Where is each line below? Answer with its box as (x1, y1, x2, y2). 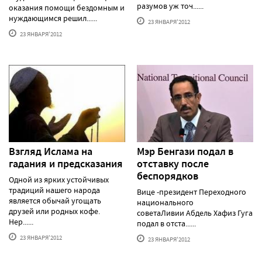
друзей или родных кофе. (9, 206, 100, 217)
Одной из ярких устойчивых (9, 174, 109, 185)
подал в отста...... (137, 218, 196, 229)
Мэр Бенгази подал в (137, 144, 233, 159)
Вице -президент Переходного (137, 187, 246, 198)
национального (137, 197, 194, 208)
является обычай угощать (9, 195, 101, 206)
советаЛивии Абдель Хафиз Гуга (137, 208, 253, 219)
